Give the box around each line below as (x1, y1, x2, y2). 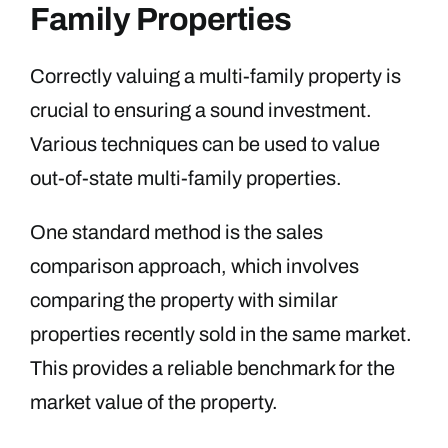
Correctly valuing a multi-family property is (30, 65, 401, 88)
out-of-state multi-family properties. (30, 167, 342, 190)
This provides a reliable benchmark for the (30, 357, 395, 380)
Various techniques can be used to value (30, 133, 380, 156)
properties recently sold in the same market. (30, 323, 412, 346)
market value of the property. (30, 391, 278, 414)
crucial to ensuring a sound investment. (30, 99, 372, 122)
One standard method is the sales (30, 221, 323, 244)
